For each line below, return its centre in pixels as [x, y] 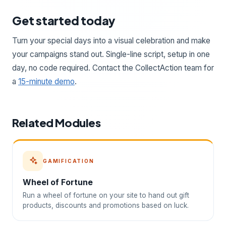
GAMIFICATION [69, 161]
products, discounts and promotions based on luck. [106, 205]
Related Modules [56, 122]
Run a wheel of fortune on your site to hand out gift [106, 195]
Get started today [64, 20]
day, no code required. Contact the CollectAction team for [113, 68]
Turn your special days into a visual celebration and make [111, 40]
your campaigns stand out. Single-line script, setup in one [111, 54]
